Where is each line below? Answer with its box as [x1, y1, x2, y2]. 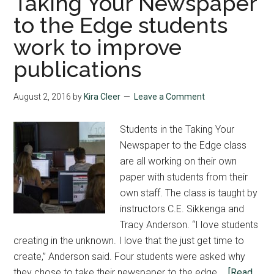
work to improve [13, 34, 182, 60]
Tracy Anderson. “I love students [120, 218, 259, 231]
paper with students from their [120, 171, 248, 183]
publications [13, 56, 142, 82]
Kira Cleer [84, 91, 121, 102]
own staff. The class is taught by [120, 187, 258, 199]
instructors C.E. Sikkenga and [120, 202, 245, 215]
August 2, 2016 [13, 91, 72, 102]
